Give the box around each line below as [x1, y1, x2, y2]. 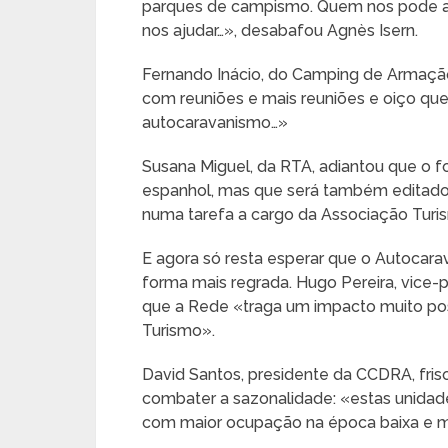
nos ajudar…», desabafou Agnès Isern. [142, 21, 418, 40]
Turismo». [142, 321, 215, 340]
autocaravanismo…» [142, 113, 288, 132]
